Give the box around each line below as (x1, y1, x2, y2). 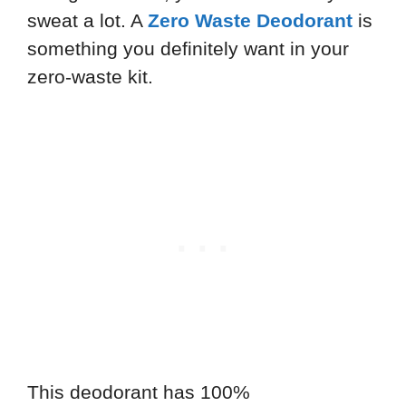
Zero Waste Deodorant (148, 10, 353, 32)
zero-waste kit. (27, 66, 153, 88)
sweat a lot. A (27, 10, 148, 32)
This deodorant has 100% (27, 381, 250, 402)
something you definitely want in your (27, 38, 349, 60)
